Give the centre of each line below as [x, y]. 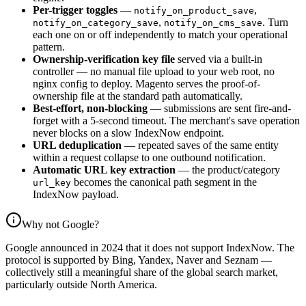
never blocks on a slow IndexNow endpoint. [128, 133]
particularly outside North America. [81, 285]
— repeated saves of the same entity [200, 145]
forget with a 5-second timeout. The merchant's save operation [166, 121]
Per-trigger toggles [75, 10]
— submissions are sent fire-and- [219, 109]
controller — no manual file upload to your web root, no [154, 72]
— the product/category [228, 170]
